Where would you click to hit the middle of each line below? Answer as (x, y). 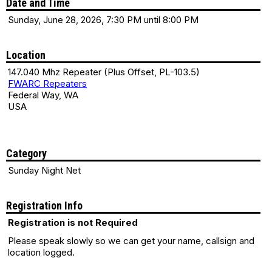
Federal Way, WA (46, 95)
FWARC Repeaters (47, 83)
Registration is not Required (73, 223)
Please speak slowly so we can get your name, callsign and (131, 241)
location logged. (41, 252)
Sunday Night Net (44, 170)
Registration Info (44, 206)
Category (26, 153)
